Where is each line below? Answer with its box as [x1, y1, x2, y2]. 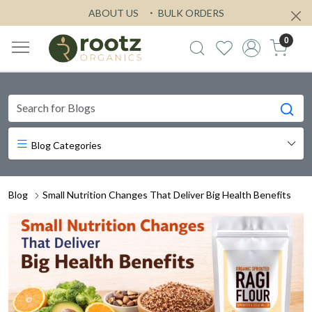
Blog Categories [29, 139, 102, 151]
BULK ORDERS [155, 7, 224, 19]
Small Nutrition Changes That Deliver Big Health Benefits [42, 188, 291, 201]
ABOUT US [88, 7, 139, 19]
